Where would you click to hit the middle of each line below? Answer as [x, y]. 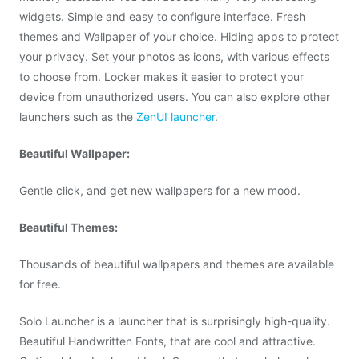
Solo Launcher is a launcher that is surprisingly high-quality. [175, 321]
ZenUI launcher [175, 117]
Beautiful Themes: [69, 227]
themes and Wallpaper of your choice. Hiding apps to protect [179, 36]
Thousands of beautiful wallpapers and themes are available [177, 264]
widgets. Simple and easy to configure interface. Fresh [162, 16]
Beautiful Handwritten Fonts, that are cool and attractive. [167, 341]
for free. [40, 284]
